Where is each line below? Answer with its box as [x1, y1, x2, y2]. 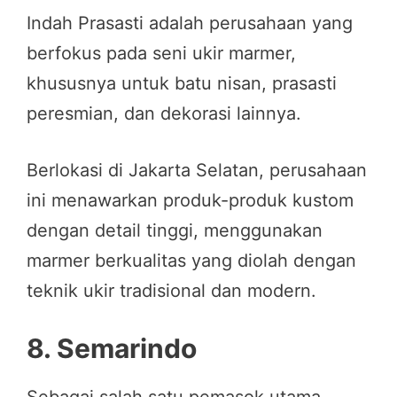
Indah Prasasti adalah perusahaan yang [27, 12, 353, 34]
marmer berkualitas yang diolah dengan [27, 249, 356, 271]
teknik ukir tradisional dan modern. [27, 279, 316, 301]
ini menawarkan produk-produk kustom [27, 189, 354, 211]
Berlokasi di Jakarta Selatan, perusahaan [27, 159, 367, 181]
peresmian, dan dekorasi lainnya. [27, 102, 301, 124]
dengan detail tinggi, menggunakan [27, 219, 323, 241]
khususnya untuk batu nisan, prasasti [27, 72, 337, 94]
